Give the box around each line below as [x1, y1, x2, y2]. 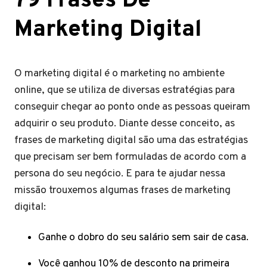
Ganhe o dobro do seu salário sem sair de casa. [38, 231, 251, 244]
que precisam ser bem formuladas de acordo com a [14, 150, 246, 164]
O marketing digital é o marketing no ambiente [14, 67, 225, 80]
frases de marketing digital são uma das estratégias [14, 133, 248, 147]
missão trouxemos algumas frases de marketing [14, 184, 231, 197]
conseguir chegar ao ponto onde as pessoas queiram [14, 100, 250, 114]
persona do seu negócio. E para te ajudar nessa [14, 167, 225, 181]
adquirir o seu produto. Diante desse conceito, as [14, 117, 235, 131]
